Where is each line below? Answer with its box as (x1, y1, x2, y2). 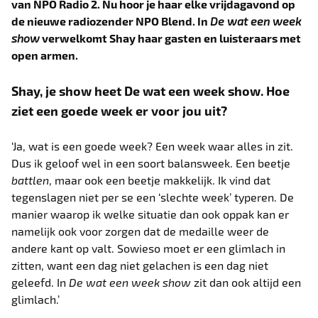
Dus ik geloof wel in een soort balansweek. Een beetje (11, 155, 291, 170)
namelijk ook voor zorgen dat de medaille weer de (11, 224, 270, 238)
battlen (11, 172, 50, 187)
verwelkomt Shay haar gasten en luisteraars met (40, 31, 302, 45)
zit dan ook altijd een (191, 275, 302, 289)
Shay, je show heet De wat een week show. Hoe (11, 82, 290, 98)
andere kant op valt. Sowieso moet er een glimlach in (11, 241, 286, 255)
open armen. (11, 48, 79, 62)
